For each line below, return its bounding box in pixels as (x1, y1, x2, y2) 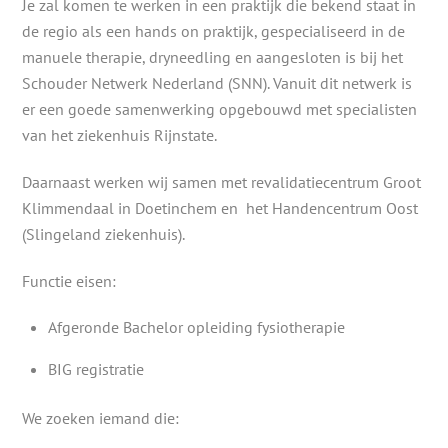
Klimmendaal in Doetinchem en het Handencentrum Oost (22, 197, 419, 218)
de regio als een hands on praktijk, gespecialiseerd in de (22, 20, 406, 41)
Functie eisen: (22, 270, 117, 291)
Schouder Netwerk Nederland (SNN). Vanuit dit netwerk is (22, 72, 413, 93)
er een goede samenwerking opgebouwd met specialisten (22, 98, 418, 119)
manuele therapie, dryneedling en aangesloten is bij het (22, 46, 404, 67)
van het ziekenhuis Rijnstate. (22, 124, 218, 145)
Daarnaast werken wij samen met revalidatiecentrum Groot (22, 171, 422, 192)
